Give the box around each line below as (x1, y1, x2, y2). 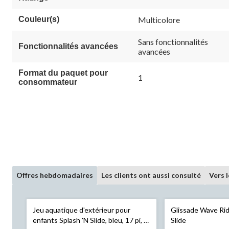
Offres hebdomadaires (16, 170, 93, 179)
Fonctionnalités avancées (18, 41, 118, 51)
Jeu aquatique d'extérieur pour (33, 205, 130, 214)
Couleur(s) (18, 14, 59, 24)
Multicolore (138, 14, 180, 25)
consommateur (18, 77, 77, 86)
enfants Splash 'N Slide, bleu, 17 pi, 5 (33, 215, 148, 224)
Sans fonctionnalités (138, 36, 208, 47)
